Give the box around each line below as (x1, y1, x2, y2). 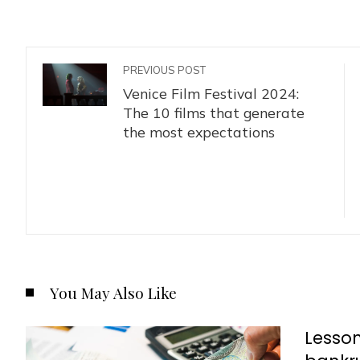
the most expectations (123, 123, 275, 141)
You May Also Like (50, 282, 177, 303)
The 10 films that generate (123, 104, 305, 121)
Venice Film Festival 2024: (123, 84, 299, 102)
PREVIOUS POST (123, 63, 206, 76)
